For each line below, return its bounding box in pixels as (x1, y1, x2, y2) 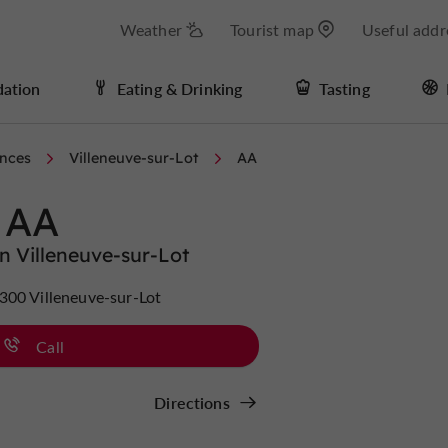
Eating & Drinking (116, 77, 243, 99)
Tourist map (230, 19, 314, 40)
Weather (119, 19, 182, 40)
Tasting (318, 77, 370, 99)
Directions (154, 392, 230, 413)
